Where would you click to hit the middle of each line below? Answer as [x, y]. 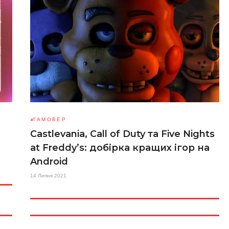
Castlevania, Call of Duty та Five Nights [122, 134]
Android [49, 162]
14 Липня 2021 [48, 176]
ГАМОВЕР [50, 119]
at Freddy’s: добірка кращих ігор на [120, 148]
